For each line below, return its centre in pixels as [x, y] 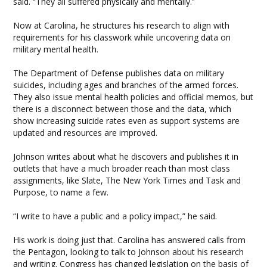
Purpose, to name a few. [61, 192]
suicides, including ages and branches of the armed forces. [126, 85]
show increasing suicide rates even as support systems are [127, 121]
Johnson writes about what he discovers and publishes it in [126, 156]
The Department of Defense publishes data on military [119, 73]
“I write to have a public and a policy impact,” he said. [115, 216]
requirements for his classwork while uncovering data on [122, 37]
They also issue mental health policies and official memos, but [133, 97]
